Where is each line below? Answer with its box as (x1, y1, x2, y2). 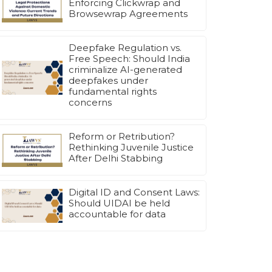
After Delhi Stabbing (69, 152, 163, 165)
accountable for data (69, 208, 166, 220)
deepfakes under (69, 75, 148, 87)
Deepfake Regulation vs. (69, 42, 182, 54)
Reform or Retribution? (69, 131, 175, 143)
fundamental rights (69, 86, 157, 98)
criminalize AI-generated (69, 64, 182, 76)
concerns (69, 97, 112, 109)
